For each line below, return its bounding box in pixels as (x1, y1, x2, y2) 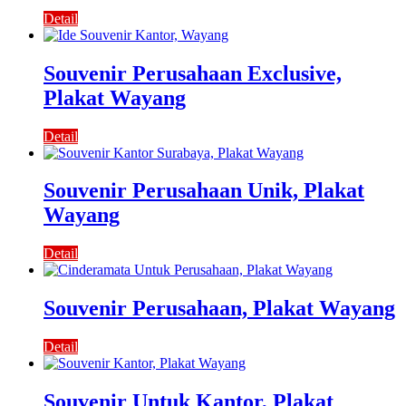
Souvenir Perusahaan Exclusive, (43, 61, 342, 85)
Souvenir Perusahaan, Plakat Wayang (43, 296, 395, 321)
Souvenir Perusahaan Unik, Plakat (43, 179, 364, 203)
